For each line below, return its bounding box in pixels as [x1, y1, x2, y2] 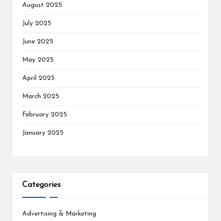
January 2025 [22, 129, 64, 136]
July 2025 [22, 20, 51, 27]
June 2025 [22, 38, 53, 45]
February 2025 [22, 111, 67, 118]
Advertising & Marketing [22, 211, 96, 218]
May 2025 [22, 56, 54, 63]
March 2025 [22, 93, 59, 100]
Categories [22, 181, 61, 189]
